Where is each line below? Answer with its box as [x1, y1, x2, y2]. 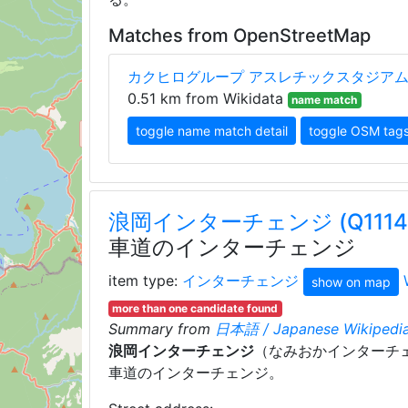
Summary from [107, 320, 215, 338]
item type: [107, 270, 182, 290]
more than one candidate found [112, 301, 279, 315]
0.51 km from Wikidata [127, 89, 283, 107]
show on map [311, 274, 391, 290]
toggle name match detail [135, 123, 288, 138]
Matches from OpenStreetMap [107, 25, 371, 46]
